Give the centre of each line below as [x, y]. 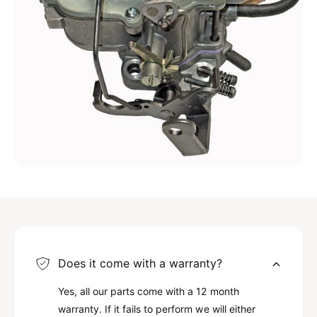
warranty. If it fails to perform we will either [157, 309]
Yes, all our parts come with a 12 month [149, 291]
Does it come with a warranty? [140, 263]
